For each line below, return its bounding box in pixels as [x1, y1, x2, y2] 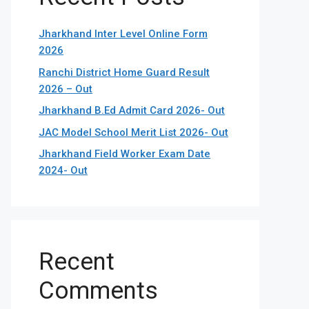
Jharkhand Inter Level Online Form [39, 28, 208, 40]
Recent [39, 248, 114, 276]
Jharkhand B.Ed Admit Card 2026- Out [39, 104, 225, 117]
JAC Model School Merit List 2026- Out [39, 126, 228, 139]
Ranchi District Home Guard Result [39, 66, 210, 79]
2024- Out [39, 164, 88, 177]
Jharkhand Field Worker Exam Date [39, 148, 210, 160]
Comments [39, 277, 158, 305]
